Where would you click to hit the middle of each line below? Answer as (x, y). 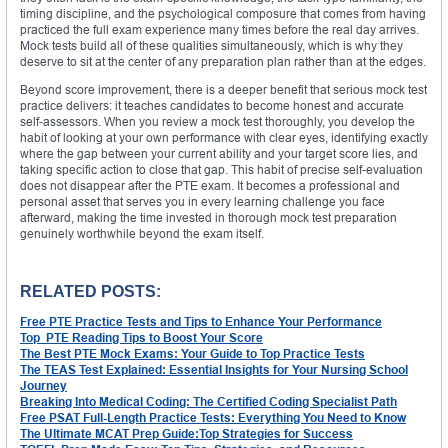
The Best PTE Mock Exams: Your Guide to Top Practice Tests (192, 353)
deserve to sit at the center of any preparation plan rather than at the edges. (223, 61)
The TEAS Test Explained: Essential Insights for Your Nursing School (214, 369)
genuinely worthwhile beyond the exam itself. (142, 233)
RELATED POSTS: (90, 291)
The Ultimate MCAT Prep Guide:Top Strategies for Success (186, 433)
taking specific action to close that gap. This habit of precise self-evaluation (221, 169)
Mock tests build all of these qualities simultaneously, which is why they (211, 45)
